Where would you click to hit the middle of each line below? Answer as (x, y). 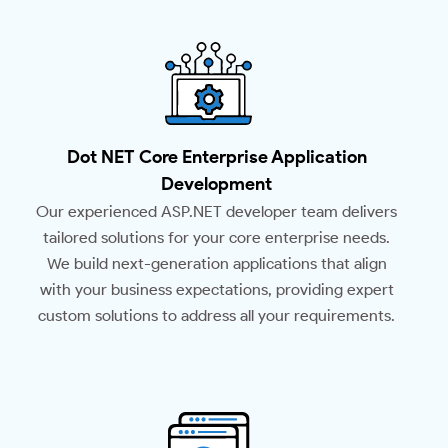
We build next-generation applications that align (216, 264)
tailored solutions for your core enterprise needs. (216, 238)
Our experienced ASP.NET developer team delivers (216, 212)
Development (216, 184)
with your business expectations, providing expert (216, 290)
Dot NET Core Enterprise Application (216, 157)
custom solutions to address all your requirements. (216, 316)
